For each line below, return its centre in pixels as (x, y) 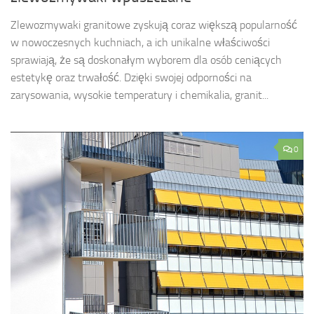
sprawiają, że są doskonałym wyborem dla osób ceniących (146, 60)
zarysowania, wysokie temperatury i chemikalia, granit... (139, 95)
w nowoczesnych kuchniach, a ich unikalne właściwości (140, 43)
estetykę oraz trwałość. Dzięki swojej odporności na (131, 78)
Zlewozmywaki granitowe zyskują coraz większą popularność (154, 25)
